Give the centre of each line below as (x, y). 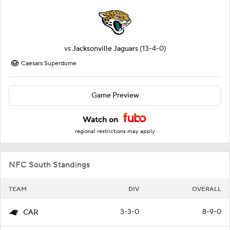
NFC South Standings (49, 165)
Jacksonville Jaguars (105, 49)
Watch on (101, 120)
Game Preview (115, 96)
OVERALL (207, 189)
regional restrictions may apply (115, 132)
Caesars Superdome (49, 64)
